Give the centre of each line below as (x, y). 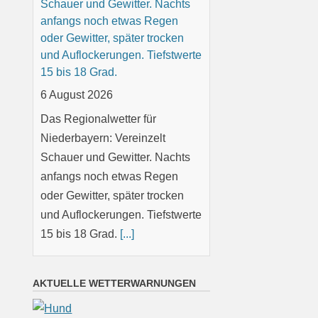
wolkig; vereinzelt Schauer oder (120, 289)
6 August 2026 (77, 94)
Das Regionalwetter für (99, 119)
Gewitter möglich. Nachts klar (114, 306)
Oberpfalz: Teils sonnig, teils (111, 272)
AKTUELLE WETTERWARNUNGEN (115, 283)
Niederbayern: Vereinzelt (103, 138)
